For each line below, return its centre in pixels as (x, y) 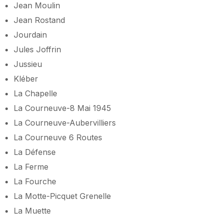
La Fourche (35, 181)
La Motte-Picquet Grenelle (62, 196)
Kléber (26, 78)
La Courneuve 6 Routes (58, 137)
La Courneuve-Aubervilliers (65, 122)
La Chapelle (35, 93)
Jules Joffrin (37, 49)
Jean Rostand (39, 20)
